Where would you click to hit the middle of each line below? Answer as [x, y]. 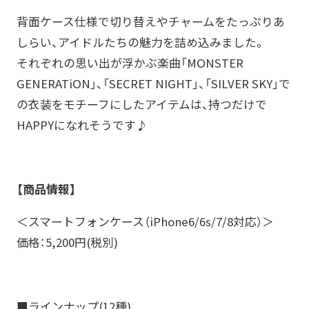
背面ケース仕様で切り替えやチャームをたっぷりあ [150, 21]
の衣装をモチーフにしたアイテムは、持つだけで [141, 104]
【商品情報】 [46, 189]
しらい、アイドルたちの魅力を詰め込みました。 [141, 42]
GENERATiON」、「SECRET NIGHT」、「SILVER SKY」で [153, 83]
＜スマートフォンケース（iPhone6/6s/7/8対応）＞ [145, 222]
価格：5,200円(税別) [67, 242]
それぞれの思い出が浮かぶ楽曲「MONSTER [130, 62]
